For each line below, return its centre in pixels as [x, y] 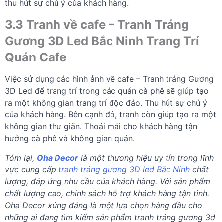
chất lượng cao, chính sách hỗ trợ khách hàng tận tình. [107, 194]
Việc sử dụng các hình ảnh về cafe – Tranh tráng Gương [109, 79]
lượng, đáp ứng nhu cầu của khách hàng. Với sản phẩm [108, 182]
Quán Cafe [37, 57]
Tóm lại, [21, 158]
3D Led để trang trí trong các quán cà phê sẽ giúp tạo [107, 91]
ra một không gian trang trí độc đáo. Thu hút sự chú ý [106, 103]
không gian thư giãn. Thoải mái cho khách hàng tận [101, 127]
